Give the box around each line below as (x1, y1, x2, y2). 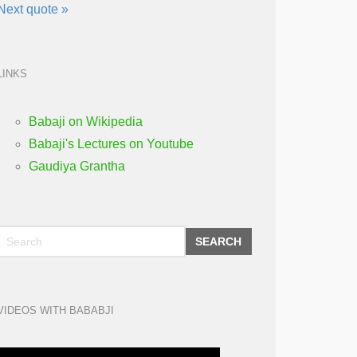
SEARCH (195, 235, 241, 248)
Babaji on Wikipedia (29, 115, 143, 128)
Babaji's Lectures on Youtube (29, 137, 194, 151)
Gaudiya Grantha (29, 159, 125, 173)
